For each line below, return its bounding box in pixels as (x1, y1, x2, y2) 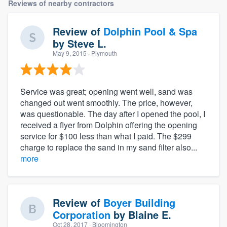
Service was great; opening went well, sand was (20, 86, 193, 98)
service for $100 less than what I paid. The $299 (20, 130, 192, 142)
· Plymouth (87, 49, 117, 58)
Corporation (53, 207, 110, 222)
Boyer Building (103, 195, 175, 210)
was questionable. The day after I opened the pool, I (20, 108, 205, 120)
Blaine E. (128, 207, 171, 222)
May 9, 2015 (53, 49, 87, 58)
